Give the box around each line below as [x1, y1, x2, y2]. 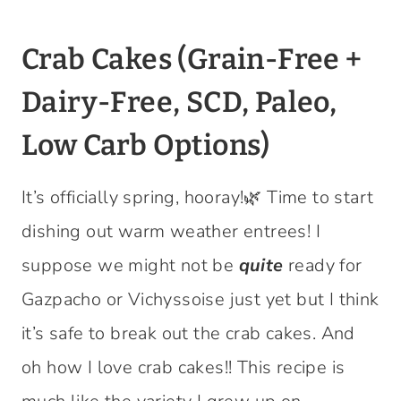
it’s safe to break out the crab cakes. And [21, 321, 355, 346]
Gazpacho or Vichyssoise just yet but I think [21, 287, 380, 311]
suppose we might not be [21, 253, 239, 277]
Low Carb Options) [21, 128, 270, 162]
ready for [283, 253, 363, 277]
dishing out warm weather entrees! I [21, 219, 320, 243]
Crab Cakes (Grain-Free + [21, 42, 363, 76]
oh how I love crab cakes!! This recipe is [21, 355, 346, 380]
